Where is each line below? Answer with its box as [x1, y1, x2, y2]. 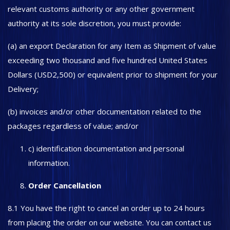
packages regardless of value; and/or [8, 121, 141, 131]
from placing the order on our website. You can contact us [8, 217, 212, 227]
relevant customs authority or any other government [8, 4, 195, 14]
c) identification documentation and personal [28, 143, 184, 154]
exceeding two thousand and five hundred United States [8, 55, 207, 65]
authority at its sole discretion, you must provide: [8, 18, 181, 28]
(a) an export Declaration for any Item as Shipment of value [8, 41, 216, 51]
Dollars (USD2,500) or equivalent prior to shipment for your [8, 69, 218, 80]
